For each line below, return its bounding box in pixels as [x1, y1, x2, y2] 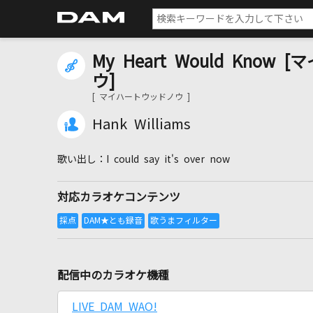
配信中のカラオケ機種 [57, 270, 169, 281]
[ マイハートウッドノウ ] [92, 93, 190, 101]
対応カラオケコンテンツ [57, 191, 180, 203]
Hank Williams [92, 117, 191, 131]
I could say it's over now [106, 154, 230, 164]
